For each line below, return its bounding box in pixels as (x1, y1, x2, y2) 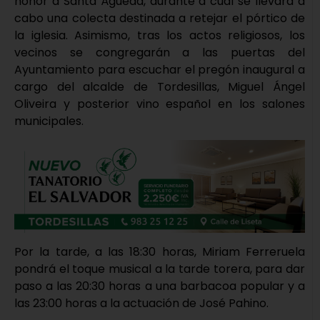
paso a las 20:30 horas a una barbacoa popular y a (14, 277, 305, 294)
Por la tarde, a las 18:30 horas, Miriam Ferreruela (14, 243, 305, 260)
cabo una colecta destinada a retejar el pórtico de (14, 9, 305, 26)
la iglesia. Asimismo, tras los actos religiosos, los (14, 26, 305, 44)
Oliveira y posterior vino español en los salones (14, 95, 305, 112)
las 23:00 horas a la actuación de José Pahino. (14, 294, 269, 311)
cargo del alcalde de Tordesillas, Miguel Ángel (14, 78, 305, 95)
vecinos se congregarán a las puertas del (14, 44, 305, 61)
